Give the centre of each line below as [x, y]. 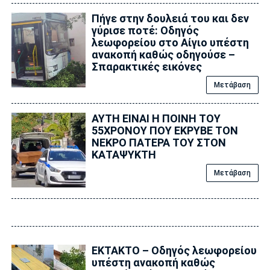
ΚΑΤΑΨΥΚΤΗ [124, 155]
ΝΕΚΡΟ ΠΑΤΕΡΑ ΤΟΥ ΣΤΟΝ [159, 143]
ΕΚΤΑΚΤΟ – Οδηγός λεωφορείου [174, 250]
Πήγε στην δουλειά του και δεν [170, 19]
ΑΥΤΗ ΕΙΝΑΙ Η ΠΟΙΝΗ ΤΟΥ [156, 119]
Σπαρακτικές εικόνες [146, 67]
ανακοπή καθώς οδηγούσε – [163, 55]
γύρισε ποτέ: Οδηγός [145, 31]
